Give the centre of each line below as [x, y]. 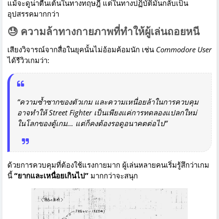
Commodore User [184, 50]
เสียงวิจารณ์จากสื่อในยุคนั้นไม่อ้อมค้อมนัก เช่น [82, 50]
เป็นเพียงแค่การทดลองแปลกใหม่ [144, 113]
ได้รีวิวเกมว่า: [28, 60]
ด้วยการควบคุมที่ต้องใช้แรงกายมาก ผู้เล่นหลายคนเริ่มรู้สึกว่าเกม [108, 165]
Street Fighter [70, 113]
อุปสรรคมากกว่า [33, 14]
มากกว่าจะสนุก [113, 176]
